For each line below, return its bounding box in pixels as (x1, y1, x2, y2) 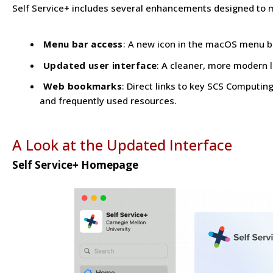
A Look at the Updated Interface (12, 134, 232, 155)
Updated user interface (43, 58, 157, 71)
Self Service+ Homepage (12, 157, 138, 172)
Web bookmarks (43, 80, 122, 93)
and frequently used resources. (40, 94, 177, 107)
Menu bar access (43, 38, 123, 51)
